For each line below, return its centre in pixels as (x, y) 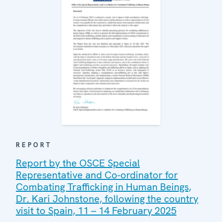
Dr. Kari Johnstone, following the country (107, 198)
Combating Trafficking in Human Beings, (104, 187)
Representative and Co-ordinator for (97, 175)
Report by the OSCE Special (78, 163)
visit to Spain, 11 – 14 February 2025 (96, 210)
